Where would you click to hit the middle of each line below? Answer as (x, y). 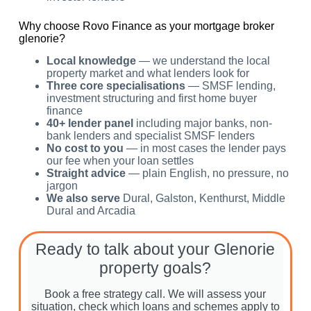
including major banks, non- (202, 124)
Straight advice (86, 174)
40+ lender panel (90, 124)
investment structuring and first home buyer (151, 99)
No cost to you (85, 149)
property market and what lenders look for (148, 74)
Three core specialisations (116, 86)
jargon (62, 186)
